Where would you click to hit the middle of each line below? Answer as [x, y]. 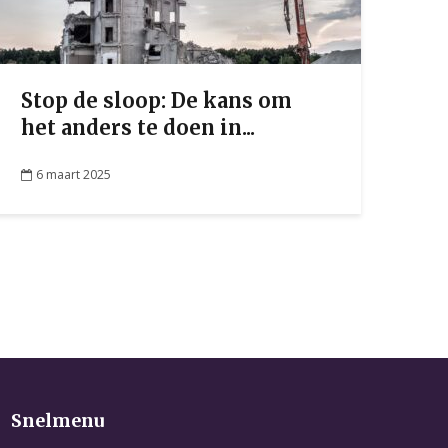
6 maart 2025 [73, 174]
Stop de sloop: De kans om [156, 100]
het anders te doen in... [138, 127]
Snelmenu [57, 420]
